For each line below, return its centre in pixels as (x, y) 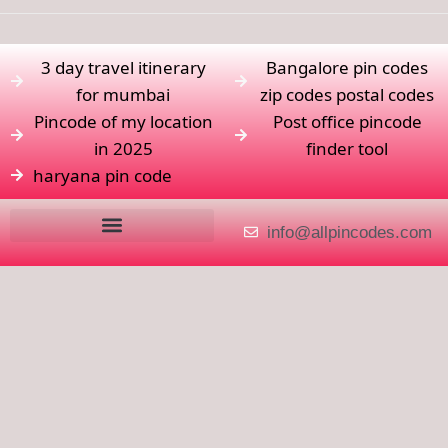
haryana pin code (102, 175)
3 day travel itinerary (123, 67)
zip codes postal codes (347, 94)
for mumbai (123, 94)
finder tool (347, 148)
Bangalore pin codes (347, 67)
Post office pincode (347, 121)
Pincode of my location (123, 121)
